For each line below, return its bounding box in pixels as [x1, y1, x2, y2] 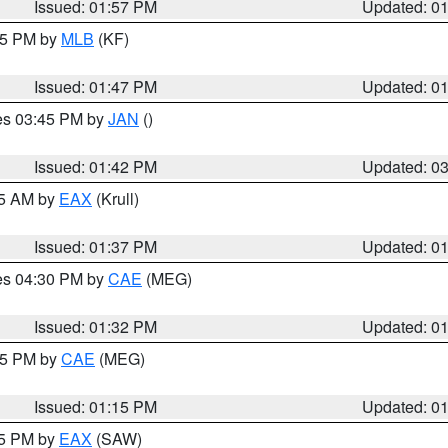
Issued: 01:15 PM [34, 395, 158, 418]
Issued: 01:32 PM [34, 315, 158, 338]
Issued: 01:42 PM [34, 155, 158, 178]
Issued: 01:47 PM [34, 75, 158, 98]
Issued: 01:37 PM [34, 235, 158, 258]
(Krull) [92, 187, 139, 210]
